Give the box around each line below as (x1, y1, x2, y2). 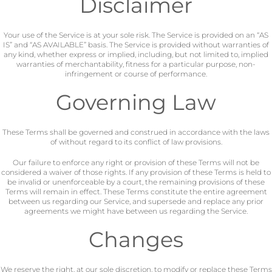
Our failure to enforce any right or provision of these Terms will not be (13, 158, 259, 167)
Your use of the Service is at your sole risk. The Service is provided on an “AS (4, 30, 268, 39)
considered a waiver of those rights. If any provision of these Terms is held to (1, 168, 271, 177)
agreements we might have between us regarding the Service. (24, 206, 248, 216)
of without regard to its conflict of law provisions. (50, 137, 222, 146)
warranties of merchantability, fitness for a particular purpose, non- (16, 59, 256, 69)
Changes (89, 226, 183, 253)
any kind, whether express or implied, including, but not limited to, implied (4, 50, 268, 59)
